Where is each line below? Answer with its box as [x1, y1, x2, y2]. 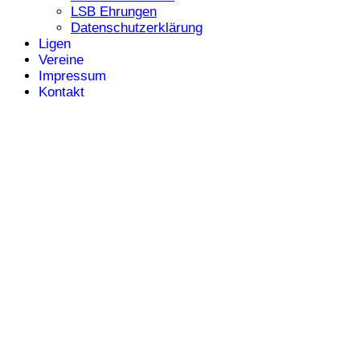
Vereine [39, 52, 84, 68]
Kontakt [39, 84, 84, 100]
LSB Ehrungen [71, 4, 157, 20]
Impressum [39, 68, 106, 84]
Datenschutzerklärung [71, 20, 202, 36]
